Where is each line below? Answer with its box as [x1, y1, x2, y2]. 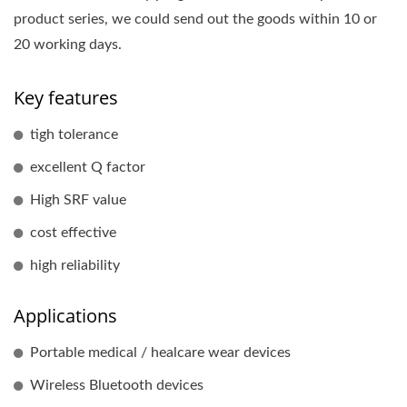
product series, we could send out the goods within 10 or [14, 12, 377, 27]
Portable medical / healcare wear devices [30, 345, 291, 361]
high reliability [30, 258, 120, 273]
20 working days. [14, 37, 122, 53]
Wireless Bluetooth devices [30, 378, 203, 393]
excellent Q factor [30, 160, 145, 175]
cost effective [30, 225, 116, 241]
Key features [14, 85, 118, 111]
